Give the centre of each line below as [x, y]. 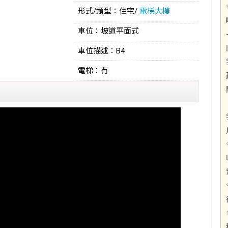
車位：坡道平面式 [108, 31]
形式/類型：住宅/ [109, 11]
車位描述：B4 [101, 51]
